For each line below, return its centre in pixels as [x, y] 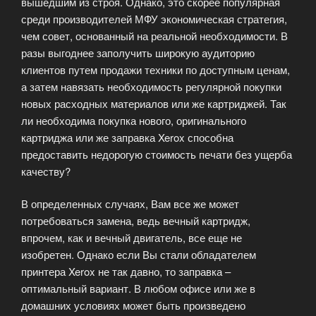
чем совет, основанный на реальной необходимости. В [154, 35]
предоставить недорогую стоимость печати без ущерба [157, 154]
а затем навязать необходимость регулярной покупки [151, 86]
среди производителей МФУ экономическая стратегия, [154, 18]
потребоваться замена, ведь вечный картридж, [136, 221]
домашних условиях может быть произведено [133, 305]
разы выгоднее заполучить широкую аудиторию [138, 52]
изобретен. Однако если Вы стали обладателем [139, 255]
